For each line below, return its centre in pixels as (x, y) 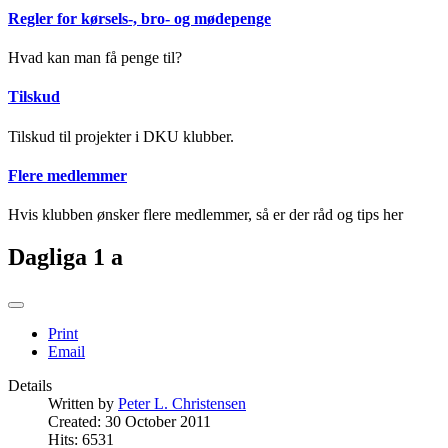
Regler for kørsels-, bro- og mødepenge (139, 18)
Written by (83, 403)
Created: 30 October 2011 (129, 421)
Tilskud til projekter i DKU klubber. (121, 136)
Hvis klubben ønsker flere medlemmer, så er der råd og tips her (205, 215)
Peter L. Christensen (182, 403)
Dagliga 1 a (65, 257)
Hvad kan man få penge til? (95, 58)
